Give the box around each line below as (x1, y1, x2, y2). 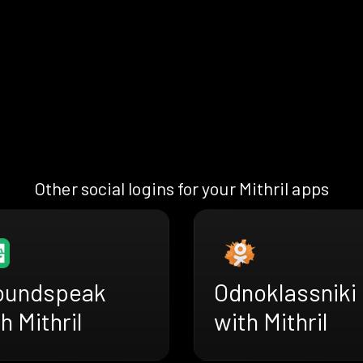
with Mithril (214, 306, 328, 336)
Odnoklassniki (214, 277, 357, 307)
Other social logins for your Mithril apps (34, 177, 329, 199)
